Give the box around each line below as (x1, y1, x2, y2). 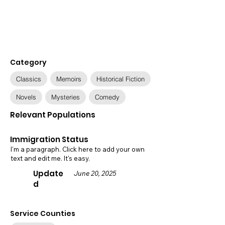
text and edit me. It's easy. (11, 154, 90, 162)
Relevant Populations (10, 109, 95, 120)
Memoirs (56, 75, 81, 83)
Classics (16, 75, 41, 83)
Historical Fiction (96, 75, 145, 83)
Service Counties (10, 208, 75, 218)
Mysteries (51, 93, 80, 101)
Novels (16, 93, 36, 101)
